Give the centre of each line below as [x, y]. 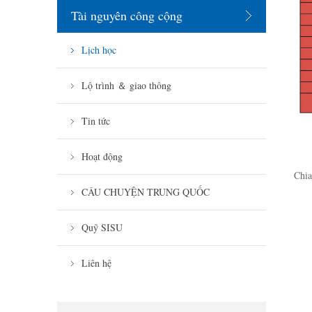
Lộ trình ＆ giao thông [126, 85]
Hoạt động [102, 156]
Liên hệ [96, 263]
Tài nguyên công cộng [127, 15]
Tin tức [96, 121]
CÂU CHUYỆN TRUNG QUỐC [146, 192]
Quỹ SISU [102, 227]
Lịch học [99, 50]
